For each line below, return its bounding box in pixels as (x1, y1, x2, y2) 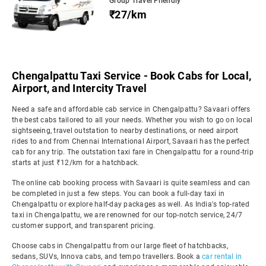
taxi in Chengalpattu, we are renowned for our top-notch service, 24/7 (12, 211, 243, 219)
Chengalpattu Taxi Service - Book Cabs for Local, (12, 69, 251, 82)
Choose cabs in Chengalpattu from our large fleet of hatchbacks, (12, 242, 228, 250)
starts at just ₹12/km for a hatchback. (12, 159, 140, 167)
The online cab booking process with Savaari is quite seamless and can (12, 179, 251, 187)
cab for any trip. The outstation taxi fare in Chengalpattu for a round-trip (12, 148, 254, 156)
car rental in (202, 252, 242, 261)
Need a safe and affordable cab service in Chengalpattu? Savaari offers (12, 105, 251, 113)
